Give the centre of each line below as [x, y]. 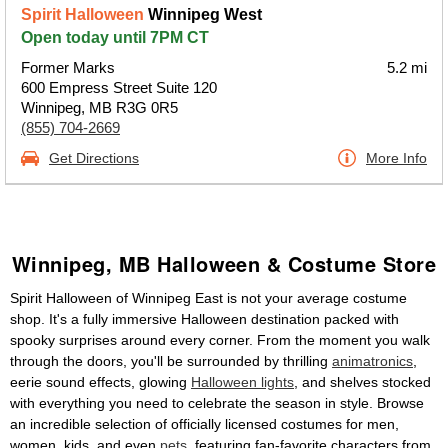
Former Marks [68, 67]
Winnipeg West [203, 14]
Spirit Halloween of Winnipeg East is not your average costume [208, 298]
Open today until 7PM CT [115, 37]
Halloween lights [242, 382]
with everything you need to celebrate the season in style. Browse [217, 403]
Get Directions [94, 158]
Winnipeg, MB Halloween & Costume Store [224, 263]
